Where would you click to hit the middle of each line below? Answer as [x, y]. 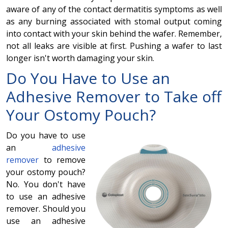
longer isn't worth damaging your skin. [80, 58]
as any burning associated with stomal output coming [114, 21]
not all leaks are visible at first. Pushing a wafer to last [114, 46]
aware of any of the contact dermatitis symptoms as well [114, 9]
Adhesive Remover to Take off [114, 96]
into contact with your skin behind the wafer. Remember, [114, 33]
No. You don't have [46, 184]
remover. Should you [46, 208]
